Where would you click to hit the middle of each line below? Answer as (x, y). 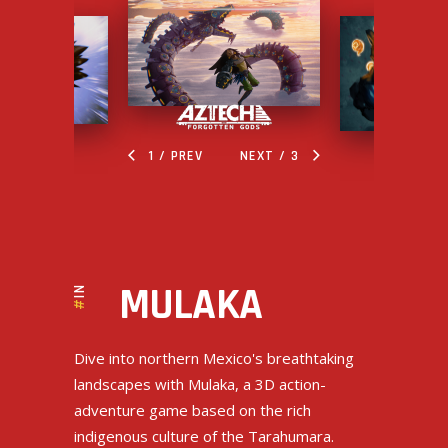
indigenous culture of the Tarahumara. (204, 435)
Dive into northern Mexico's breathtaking (214, 357)
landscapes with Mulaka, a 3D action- (200, 383)
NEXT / (265, 155)
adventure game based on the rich (192, 409)
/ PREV (179, 155)
